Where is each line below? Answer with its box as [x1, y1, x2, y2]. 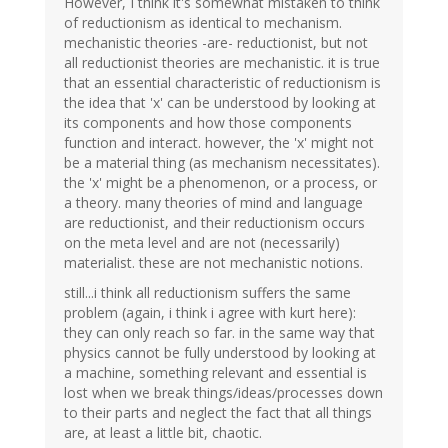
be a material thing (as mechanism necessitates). [64, 153, 380, 173]
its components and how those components [64, 113, 352, 133]
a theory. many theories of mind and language [64, 193, 363, 213]
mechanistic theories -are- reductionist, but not [64, 33, 368, 53]
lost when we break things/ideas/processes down [64, 383, 383, 403]
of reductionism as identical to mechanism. [64, 13, 342, 33]
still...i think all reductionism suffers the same [64, 283, 351, 303]
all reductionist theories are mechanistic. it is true [64, 53, 380, 73]
